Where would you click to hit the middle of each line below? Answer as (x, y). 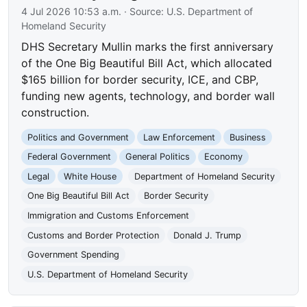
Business (247, 137)
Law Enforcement (179, 137)
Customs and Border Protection (94, 235)
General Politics (157, 157)
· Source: (144, 11)
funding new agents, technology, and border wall (148, 96)
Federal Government (70, 157)
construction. (56, 112)
